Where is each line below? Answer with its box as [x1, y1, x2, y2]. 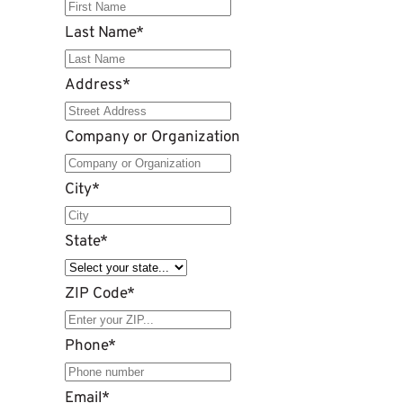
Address [65, 76, 122, 96]
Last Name [65, 23, 136, 44]
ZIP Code [65, 284, 127, 305]
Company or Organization [65, 128, 240, 148]
